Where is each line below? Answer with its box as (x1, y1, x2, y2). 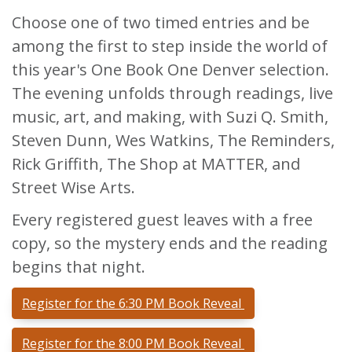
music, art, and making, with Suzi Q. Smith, (12, 106, 328, 127)
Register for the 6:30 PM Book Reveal (22, 295, 244, 312)
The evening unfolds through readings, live (12, 82, 333, 104)
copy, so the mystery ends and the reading (12, 233, 328, 254)
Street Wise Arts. (12, 177, 135, 198)
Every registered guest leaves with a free (12, 209, 313, 230)
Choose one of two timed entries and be (12, 12, 310, 33)
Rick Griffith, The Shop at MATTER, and (12, 153, 300, 174)
